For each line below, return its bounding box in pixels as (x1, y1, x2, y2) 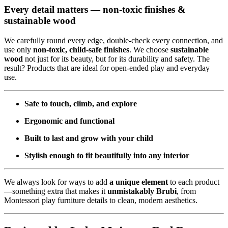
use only (4, 45, 33, 54)
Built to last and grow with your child (24, 133, 153, 142)
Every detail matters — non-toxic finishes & (4, 4, 186, 15)
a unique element (109, 177, 168, 186)
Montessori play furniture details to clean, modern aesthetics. (4, 195, 197, 205)
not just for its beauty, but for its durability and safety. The (23, 54, 210, 63)
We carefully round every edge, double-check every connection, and (4, 36, 223, 45)
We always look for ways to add (4, 177, 109, 186)
